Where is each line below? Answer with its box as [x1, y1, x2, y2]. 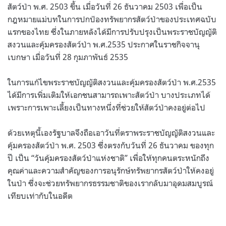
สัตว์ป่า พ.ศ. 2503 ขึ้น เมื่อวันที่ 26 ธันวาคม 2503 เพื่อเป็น [8, 1, 202, 12]
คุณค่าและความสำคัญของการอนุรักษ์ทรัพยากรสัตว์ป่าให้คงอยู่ [8, 165, 214, 176]
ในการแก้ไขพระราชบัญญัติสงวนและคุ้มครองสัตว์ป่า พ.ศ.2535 [8, 77, 216, 87]
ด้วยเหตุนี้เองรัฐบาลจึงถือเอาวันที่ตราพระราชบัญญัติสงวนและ [8, 127, 215, 138]
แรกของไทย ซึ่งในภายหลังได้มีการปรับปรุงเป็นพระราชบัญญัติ [8, 26, 217, 37]
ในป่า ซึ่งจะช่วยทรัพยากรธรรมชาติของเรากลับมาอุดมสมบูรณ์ [8, 178, 213, 188]
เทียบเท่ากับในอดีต [8, 190, 75, 201]
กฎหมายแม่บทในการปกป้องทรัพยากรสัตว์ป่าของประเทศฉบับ [8, 14, 216, 24]
